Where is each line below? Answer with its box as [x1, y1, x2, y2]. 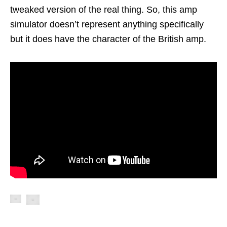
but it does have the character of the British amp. [10, 34, 206, 45]
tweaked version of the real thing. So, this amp [10, 5, 197, 15]
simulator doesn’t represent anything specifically [10, 19, 204, 30]
